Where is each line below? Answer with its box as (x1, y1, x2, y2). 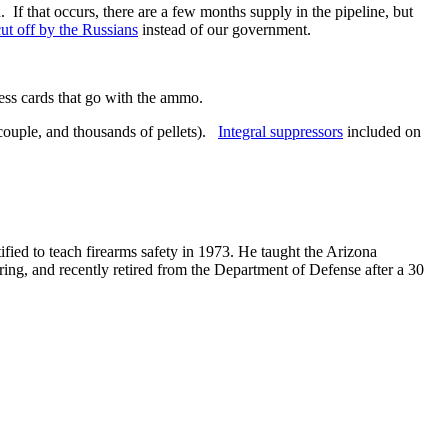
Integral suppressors (218, 122, 343, 140)
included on (343, 122, 421, 140)
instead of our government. (138, 20, 311, 38)
